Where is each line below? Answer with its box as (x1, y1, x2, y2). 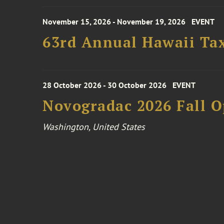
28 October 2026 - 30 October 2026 (42, 80, 167, 90)
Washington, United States (42, 121, 145, 132)
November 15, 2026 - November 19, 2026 (42, 16, 186, 26)
